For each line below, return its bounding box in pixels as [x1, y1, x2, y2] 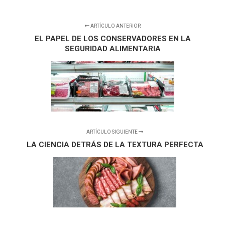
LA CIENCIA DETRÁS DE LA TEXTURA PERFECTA [26, 140, 203, 150]
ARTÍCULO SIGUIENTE [86, 129, 139, 135]
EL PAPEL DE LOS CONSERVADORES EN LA [34, 34, 191, 44]
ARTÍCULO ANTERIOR [89, 23, 141, 29]
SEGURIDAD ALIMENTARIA [64, 44, 161, 54]
